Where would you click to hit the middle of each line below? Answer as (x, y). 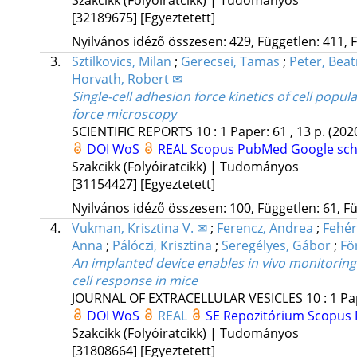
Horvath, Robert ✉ (127, 78)
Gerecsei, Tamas (230, 61)
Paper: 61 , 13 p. (279, 131)
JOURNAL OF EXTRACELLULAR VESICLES (187, 298)
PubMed (264, 149)
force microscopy (124, 114)
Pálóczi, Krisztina (162, 245)
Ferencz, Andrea (265, 228)
